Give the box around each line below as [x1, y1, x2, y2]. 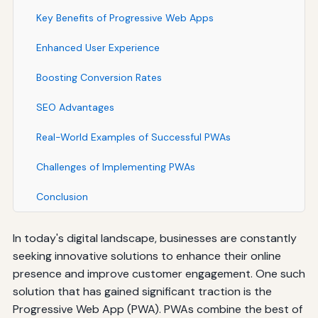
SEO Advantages [35, 100, 114, 114]
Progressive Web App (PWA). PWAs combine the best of [12, 301, 302, 317]
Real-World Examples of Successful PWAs [35, 130, 231, 143]
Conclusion [35, 190, 88, 203]
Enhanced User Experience [35, 40, 160, 54]
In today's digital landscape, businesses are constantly [12, 230, 297, 246]
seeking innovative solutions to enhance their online [12, 248, 281, 263]
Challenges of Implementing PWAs [35, 160, 195, 173]
